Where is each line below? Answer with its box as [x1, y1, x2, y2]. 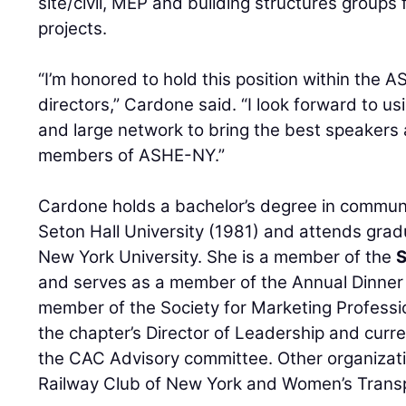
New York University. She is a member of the [38, 246, 397, 267]
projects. [38, 17, 108, 39]
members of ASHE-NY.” [38, 144, 226, 166]
